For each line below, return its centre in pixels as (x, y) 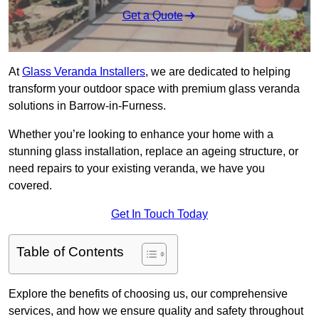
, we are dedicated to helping (218, 72)
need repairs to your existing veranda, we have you (137, 169)
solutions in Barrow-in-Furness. (87, 106)
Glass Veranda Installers (84, 72)
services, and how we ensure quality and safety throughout (156, 311)
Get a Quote (152, 16)
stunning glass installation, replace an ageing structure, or (153, 152)
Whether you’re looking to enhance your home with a (141, 135)
